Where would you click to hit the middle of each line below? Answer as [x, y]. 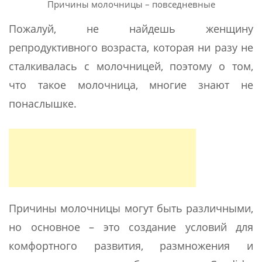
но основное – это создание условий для [131, 227]
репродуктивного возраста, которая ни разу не [131, 48]
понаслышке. [43, 104]
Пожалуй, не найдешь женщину [131, 29]
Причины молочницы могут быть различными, [131, 208]
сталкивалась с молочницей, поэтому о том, [131, 66]
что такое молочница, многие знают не [131, 85]
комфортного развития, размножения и [131, 246]
